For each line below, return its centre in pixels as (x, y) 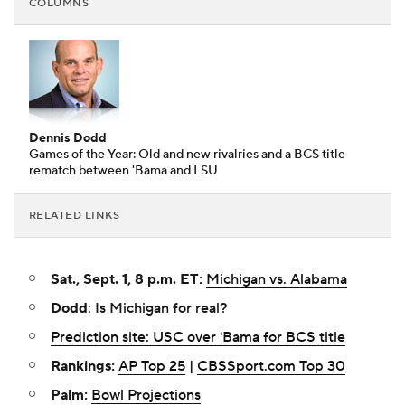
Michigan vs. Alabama (277, 280)
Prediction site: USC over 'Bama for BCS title (198, 338)
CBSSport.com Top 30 (271, 367)
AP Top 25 (152, 367)
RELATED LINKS (75, 216)
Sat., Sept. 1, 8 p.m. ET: (127, 280)
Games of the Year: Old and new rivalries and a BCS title (187, 155)
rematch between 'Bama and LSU (123, 171)
